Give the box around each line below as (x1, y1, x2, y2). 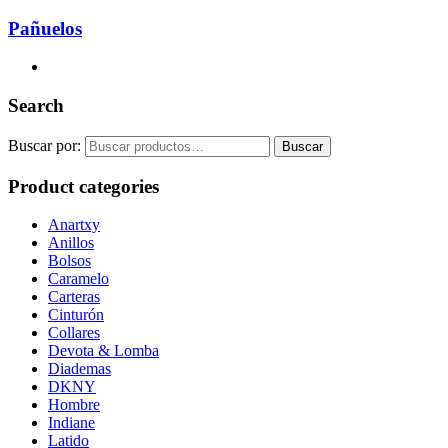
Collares (48, 324, 100, 342)
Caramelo (48, 270, 109, 288)
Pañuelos (8, 17, 82, 39)
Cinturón (48, 306, 104, 324)
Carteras (48, 288, 100, 306)
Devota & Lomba (48, 342, 159, 360)
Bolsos (48, 252, 91, 270)
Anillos (48, 234, 94, 252)
